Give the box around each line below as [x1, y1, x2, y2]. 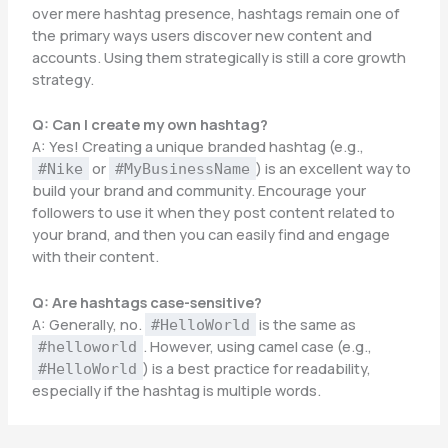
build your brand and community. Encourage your [31, 180, 366, 201]
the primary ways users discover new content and [31, 24, 372, 45]
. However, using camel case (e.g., [142, 335, 372, 356]
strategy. [31, 68, 94, 89]
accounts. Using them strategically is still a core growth [31, 46, 406, 67]
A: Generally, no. [31, 313, 145, 334]
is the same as [255, 313, 356, 334]
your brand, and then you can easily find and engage [31, 224, 390, 245]
